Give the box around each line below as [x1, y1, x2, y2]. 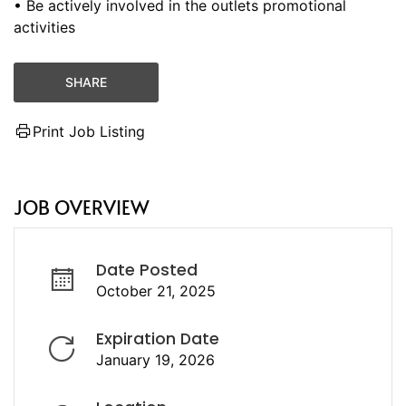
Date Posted [96, 258, 198, 281]
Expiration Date [96, 327, 219, 350]
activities [14, 17, 75, 36]
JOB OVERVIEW [14, 193, 150, 220]
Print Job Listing [33, 121, 145, 140]
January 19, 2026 [96, 350, 215, 369]
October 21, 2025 [96, 281, 216, 300]
